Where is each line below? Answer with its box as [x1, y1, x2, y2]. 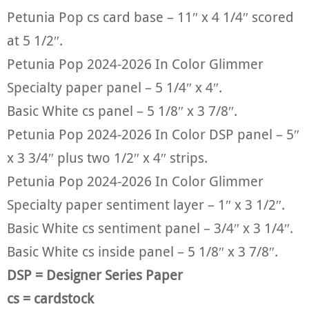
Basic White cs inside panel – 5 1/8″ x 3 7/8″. [7, 242, 278, 261]
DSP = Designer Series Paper [7, 266, 183, 285]
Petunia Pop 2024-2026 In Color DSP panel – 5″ [7, 125, 299, 144]
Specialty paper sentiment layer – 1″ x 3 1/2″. [7, 195, 285, 215]
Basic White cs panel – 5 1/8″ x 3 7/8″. [7, 101, 237, 121]
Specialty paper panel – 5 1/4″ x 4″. [7, 78, 222, 97]
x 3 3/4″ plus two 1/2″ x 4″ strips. [7, 148, 208, 168]
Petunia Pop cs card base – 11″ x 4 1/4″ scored [7, 8, 294, 27]
